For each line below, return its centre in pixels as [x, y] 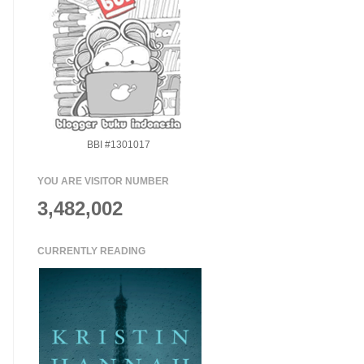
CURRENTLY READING [91, 251]
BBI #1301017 [119, 145]
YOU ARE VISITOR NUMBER [103, 181]
